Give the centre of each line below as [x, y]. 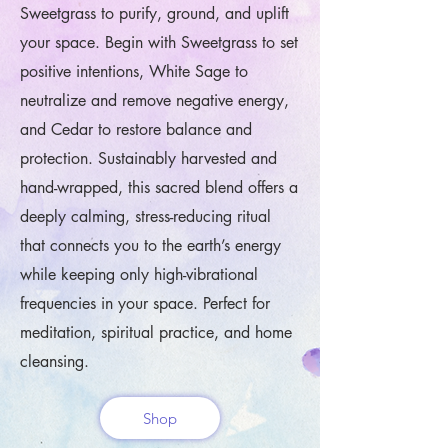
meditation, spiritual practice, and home [156, 332]
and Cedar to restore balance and [136, 129]
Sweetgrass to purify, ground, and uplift [154, 13]
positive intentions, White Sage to [134, 71]
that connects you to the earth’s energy [150, 245]
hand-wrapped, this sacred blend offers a [159, 187]
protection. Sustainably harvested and [148, 158]
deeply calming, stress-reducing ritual [145, 216]
